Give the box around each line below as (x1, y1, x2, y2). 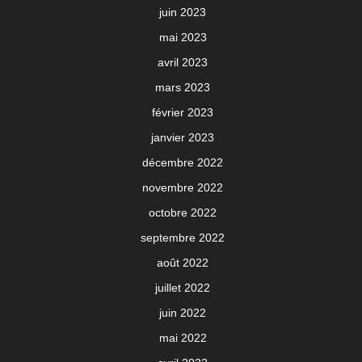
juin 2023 (159, 5, 206, 19)
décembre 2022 (142, 155, 223, 169)
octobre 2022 (149, 205, 217, 219)
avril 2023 (158, 55, 208, 69)
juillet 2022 (155, 280, 210, 294)
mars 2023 (155, 80, 210, 94)
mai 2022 (158, 330, 207, 344)
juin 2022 (159, 305, 206, 319)
